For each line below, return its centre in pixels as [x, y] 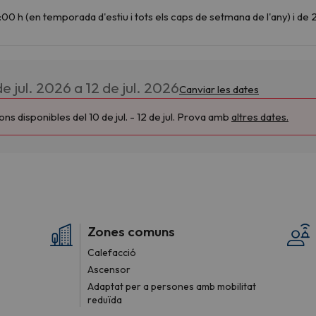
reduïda [105, 299]
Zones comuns [131, 231]
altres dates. [260, 116]
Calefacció [112, 252]
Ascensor [109, 269]
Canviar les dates [219, 89]
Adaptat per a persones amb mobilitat [172, 286]
